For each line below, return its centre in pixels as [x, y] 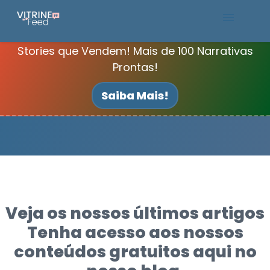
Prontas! [135, 67]
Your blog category [51, 100]
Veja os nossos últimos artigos [135, 213]
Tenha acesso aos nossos [135, 232]
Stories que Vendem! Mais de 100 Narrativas [135, 51]
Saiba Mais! [135, 96]
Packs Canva [55, 58]
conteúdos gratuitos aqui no [135, 252]
